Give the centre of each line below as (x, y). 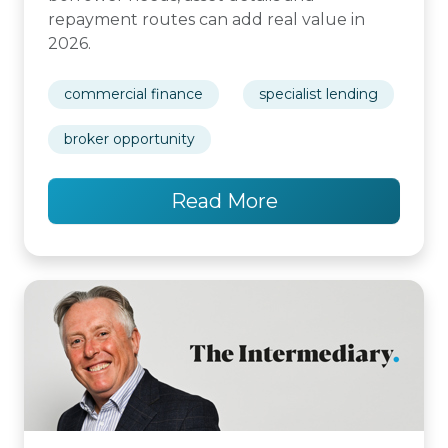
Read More (224, 201)
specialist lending (318, 94)
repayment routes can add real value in (206, 19)
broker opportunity (129, 139)
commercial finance (133, 94)
